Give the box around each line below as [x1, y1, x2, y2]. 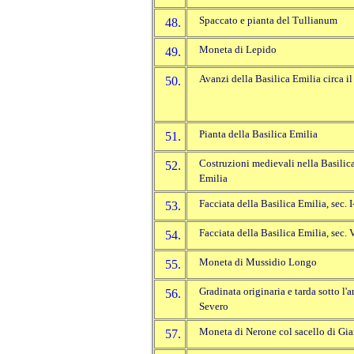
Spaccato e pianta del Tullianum [199, 15, 337, 27]
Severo [199, 301, 228, 313]
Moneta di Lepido [199, 44, 277, 56]
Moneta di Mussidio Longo [199, 257, 317, 269]
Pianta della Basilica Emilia [199, 129, 318, 141]
